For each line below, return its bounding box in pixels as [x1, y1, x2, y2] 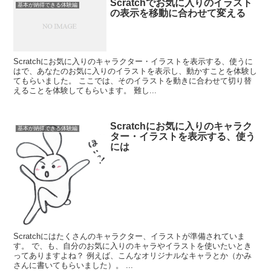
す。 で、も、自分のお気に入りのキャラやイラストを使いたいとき [13, 241, 252, 250]
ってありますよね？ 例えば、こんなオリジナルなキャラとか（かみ [13, 250, 252, 260]
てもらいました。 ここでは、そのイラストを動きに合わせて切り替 [13, 76, 252, 86]
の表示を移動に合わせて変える [110, 7, 246, 18]
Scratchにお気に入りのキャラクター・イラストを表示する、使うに [13, 57, 253, 67]
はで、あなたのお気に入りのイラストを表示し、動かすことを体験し [13, 67, 258, 76]
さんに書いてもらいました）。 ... [13, 260, 134, 270]
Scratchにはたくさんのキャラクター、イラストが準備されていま [13, 231, 246, 241]
